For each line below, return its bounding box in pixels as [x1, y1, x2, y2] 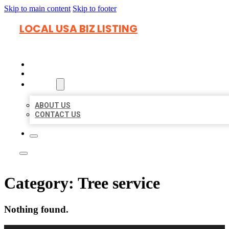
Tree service [78, 174, 160, 193]
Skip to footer [73, 4, 117, 13]
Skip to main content [4, 4, 71, 13]
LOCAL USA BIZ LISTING [19, 21, 138, 36]
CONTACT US [35, 110, 81, 119]
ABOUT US [35, 101, 71, 109]
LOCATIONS [30, 69, 74, 78]
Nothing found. [4, 203, 68, 215]
